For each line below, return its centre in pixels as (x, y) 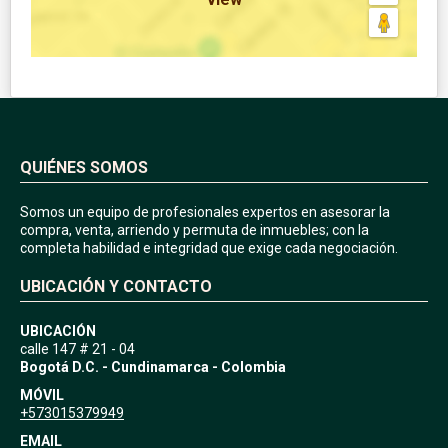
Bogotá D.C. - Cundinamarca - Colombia (153, 366)
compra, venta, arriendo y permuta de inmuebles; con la (194, 229)
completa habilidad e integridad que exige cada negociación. (209, 247)
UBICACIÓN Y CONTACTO (116, 286)
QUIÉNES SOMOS (84, 167)
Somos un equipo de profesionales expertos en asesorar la (205, 211)
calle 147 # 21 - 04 (77, 348)
